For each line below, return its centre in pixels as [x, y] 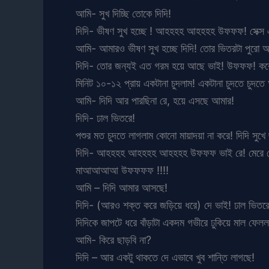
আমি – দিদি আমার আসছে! [122, 187]
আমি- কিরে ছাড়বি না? [113, 240]
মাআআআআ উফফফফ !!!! [122, 170]
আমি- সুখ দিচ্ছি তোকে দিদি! [123, 13]
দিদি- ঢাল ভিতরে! [105, 118]
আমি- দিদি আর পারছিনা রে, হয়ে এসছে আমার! [155, 100]
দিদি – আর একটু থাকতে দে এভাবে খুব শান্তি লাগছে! [165, 257]
